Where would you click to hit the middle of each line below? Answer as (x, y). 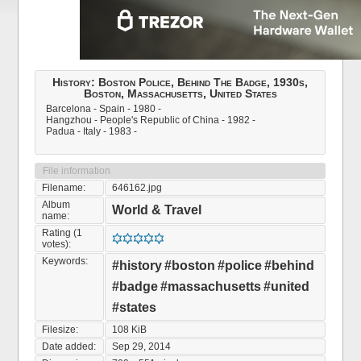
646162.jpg (137, 188)
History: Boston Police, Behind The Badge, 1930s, (180, 82)
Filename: (64, 188)
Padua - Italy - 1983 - (92, 131)
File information (77, 171)
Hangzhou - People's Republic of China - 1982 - (151, 120)
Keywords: (65, 261)
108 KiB (130, 330)
